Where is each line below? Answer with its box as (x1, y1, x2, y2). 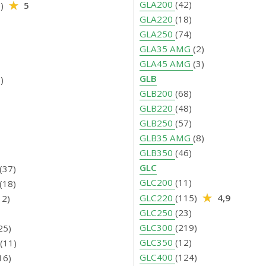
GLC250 (140, 207, 175, 219)
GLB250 (140, 117, 175, 129)
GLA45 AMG (140, 58, 193, 70)
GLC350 (140, 236, 175, 249)
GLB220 (140, 102, 175, 115)
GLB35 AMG (140, 132, 193, 144)
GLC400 (140, 251, 175, 264)
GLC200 (140, 176, 175, 189)
